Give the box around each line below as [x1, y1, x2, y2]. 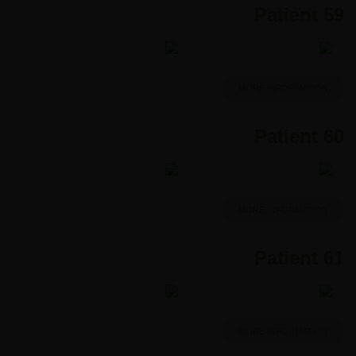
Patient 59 [254, 3, 344, 25]
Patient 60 [254, 125, 344, 147]
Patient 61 [254, 246, 344, 269]
